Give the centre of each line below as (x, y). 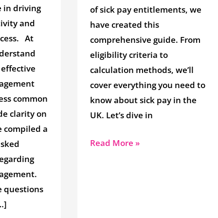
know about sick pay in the (143, 100)
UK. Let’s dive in (121, 115)
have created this (124, 25)
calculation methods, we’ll (142, 70)
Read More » (115, 143)
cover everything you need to (147, 85)
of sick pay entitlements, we (145, 10)
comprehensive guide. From (145, 40)
